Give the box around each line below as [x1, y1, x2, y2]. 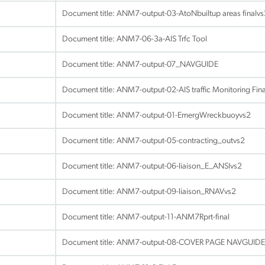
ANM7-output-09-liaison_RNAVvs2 [117, 188, 236, 196]
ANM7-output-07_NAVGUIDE [117, 60, 218, 69]
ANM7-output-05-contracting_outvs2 [117, 137, 245, 146]
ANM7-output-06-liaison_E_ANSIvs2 [117, 162, 242, 171]
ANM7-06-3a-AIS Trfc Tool [117, 35, 207, 44]
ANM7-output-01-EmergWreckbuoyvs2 [117, 111, 251, 120]
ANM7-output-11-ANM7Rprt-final [117, 213, 230, 222]
